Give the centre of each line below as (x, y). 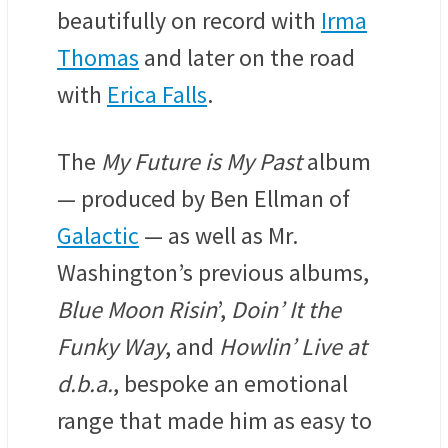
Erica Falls (157, 94)
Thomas (98, 57)
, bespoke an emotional (230, 383)
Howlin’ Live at (293, 346)
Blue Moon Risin (137, 309)
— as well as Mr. (218, 235)
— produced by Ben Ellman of (203, 198)
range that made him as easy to (214, 420)
